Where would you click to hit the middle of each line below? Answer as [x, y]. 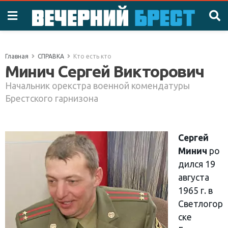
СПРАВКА [51, 56]
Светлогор [201, 204]
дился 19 [197, 164]
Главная [17, 56]
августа [194, 177]
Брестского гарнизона [52, 98]
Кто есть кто [92, 56]
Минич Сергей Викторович [105, 71]
